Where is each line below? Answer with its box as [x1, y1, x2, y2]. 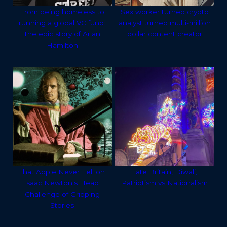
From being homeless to [20, 7, 105, 16]
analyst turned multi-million [119, 18, 211, 27]
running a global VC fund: [19, 18, 106, 27]
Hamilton [46, 41, 78, 49]
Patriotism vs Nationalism [122, 178, 208, 187]
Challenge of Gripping [24, 190, 100, 198]
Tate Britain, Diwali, [132, 167, 198, 176]
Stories [50, 201, 74, 209]
